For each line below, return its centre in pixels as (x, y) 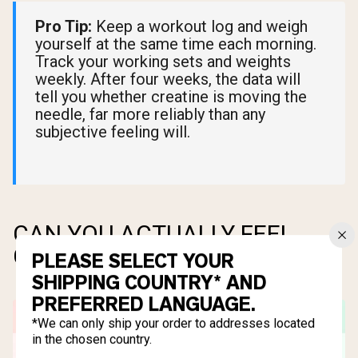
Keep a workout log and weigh (200, 26)
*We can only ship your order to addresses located (173, 324)
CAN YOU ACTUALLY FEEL (153, 233)
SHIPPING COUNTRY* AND (149, 283)
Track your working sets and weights (163, 61)
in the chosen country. (92, 340)
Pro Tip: (64, 26)
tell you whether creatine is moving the (171, 96)
